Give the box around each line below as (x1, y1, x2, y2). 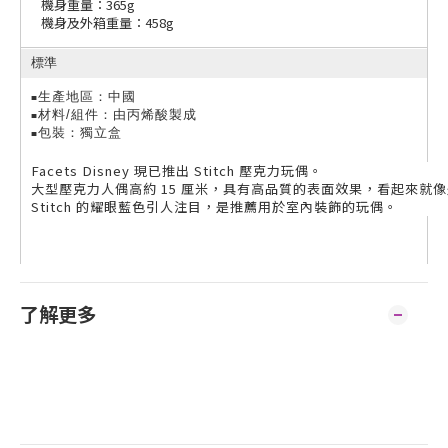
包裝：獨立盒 (38, 125, 122, 140)
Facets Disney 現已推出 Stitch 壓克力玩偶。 (31, 161, 323, 180)
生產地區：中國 (38, 89, 136, 104)
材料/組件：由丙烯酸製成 (38, 107, 197, 122)
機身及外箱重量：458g (41, 13, 174, 32)
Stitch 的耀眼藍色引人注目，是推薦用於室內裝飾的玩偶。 (31, 197, 398, 216)
